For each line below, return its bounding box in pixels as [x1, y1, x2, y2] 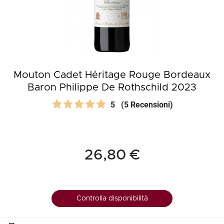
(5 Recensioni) [120, 100, 173, 109]
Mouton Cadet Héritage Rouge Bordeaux [13, 70, 210, 80]
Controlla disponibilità [76, 195, 148, 202]
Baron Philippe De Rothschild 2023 [27, 82, 196, 92]
